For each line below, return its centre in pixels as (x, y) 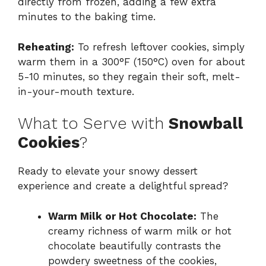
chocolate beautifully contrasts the (134, 246)
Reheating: (46, 47)
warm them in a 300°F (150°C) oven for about (132, 61)
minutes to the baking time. (87, 17)
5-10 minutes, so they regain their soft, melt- (129, 76)
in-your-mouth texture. (76, 91)
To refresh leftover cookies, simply (159, 47)
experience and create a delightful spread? (123, 186)
